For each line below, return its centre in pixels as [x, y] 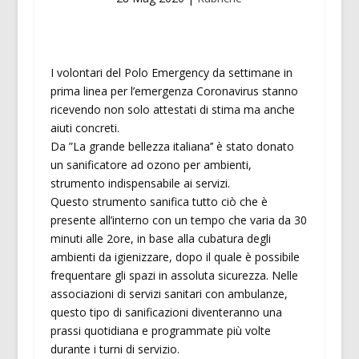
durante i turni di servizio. [115, 349]
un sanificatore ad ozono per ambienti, [151, 165]
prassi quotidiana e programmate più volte [160, 331]
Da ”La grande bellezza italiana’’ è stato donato [172, 147]
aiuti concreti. [85, 128]
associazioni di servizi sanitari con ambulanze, [169, 294]
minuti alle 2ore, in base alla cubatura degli [160, 239]
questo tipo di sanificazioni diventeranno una [166, 313]
